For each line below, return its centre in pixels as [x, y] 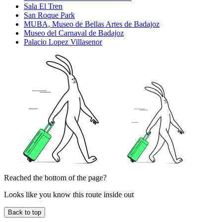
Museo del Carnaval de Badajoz [74, 33]
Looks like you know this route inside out [69, 195]
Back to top [25, 213]
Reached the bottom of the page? [55, 178]
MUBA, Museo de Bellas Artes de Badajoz [92, 24]
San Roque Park [49, 15]
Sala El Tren [43, 6]
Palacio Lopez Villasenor [63, 42]
